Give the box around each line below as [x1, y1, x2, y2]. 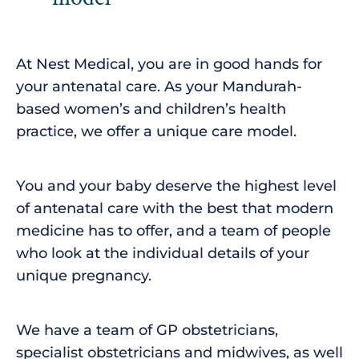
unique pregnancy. [16, 266, 151, 284]
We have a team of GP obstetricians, [16, 321, 278, 339]
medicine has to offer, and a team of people [16, 221, 331, 240]
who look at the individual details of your [16, 244, 309, 262]
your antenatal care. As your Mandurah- [16, 77, 302, 95]
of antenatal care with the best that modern [16, 199, 333, 217]
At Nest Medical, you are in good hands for [16, 54, 322, 73]
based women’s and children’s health [16, 99, 286, 118]
